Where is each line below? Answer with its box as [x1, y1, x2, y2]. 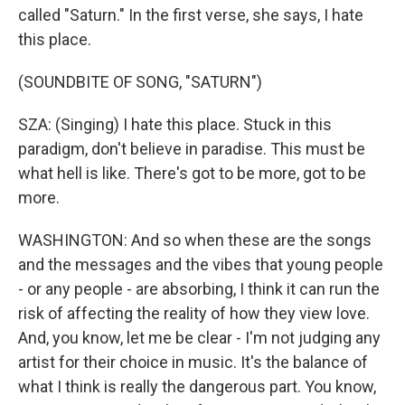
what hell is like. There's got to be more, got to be [18, 164, 366, 183]
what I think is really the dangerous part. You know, [18, 377, 376, 396]
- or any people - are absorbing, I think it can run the [18, 279, 380, 298]
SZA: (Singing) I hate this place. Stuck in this [18, 115, 332, 134]
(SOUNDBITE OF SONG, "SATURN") [18, 72, 262, 91]
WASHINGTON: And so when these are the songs [18, 231, 372, 250]
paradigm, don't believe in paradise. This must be [18, 139, 365, 158]
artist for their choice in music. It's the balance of [18, 353, 368, 372]
